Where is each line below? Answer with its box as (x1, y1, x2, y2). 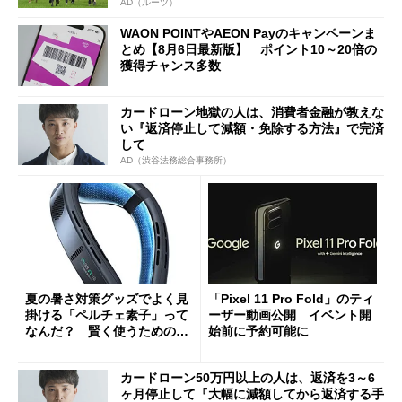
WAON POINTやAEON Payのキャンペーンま (120, 26, 376, 41)
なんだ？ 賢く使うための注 (25, 324, 188, 339)
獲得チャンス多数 (120, 58, 221, 74)
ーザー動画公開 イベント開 (208, 308, 371, 323)
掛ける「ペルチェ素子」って (25, 308, 188, 323)
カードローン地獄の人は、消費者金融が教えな (120, 104, 384, 119)
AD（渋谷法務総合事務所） (120, 154, 232, 165)
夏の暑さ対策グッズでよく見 (25, 292, 188, 307)
